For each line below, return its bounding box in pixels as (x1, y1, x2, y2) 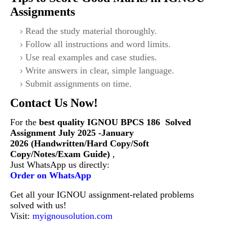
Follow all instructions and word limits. (25, 39, 171, 50)
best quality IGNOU (39, 117, 121, 128)
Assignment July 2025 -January (10, 128, 134, 138)
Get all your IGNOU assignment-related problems (10, 190, 194, 200)
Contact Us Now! (10, 96, 98, 110)
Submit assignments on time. (25, 79, 132, 89)
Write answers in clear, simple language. (25, 65, 174, 76)
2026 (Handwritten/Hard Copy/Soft (10, 138, 149, 149)
